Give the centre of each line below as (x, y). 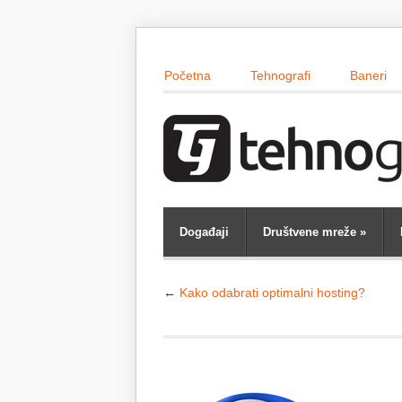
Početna (188, 75)
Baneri (368, 75)
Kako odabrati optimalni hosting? (272, 293)
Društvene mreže (310, 232)
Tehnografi (280, 75)
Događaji (204, 232)
